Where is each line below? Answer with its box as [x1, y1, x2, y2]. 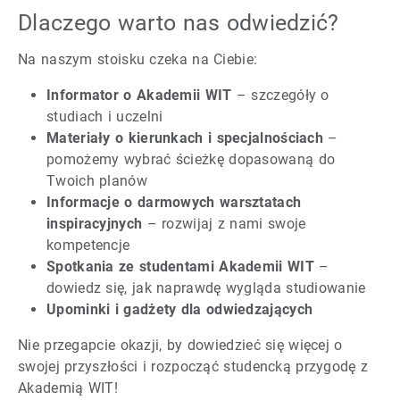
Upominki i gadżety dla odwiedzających [46, 301, 313, 319]
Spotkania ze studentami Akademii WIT [46, 258, 314, 276]
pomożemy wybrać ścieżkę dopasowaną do [46, 151, 336, 169]
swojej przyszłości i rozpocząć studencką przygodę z [18, 358, 369, 376]
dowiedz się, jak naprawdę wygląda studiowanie [46, 279, 366, 297]
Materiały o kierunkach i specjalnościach [46, 129, 323, 147]
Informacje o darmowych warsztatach [46, 194, 302, 212]
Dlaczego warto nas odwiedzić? [18, 9, 339, 36]
